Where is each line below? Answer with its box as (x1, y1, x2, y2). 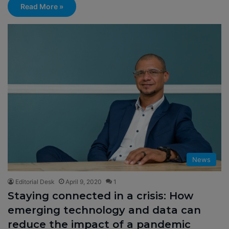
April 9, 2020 (65, 178, 102, 186)
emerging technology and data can (8, 204, 201, 217)
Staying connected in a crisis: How (8, 190, 193, 202)
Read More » (20, 2, 63, 11)
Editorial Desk (15, 178, 55, 186)
